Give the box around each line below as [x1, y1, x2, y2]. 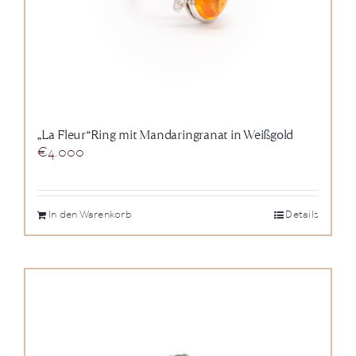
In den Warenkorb [48, 208, 132, 222]
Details [285, 208, 319, 222]
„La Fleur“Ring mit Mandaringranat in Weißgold [37, 126, 294, 145]
